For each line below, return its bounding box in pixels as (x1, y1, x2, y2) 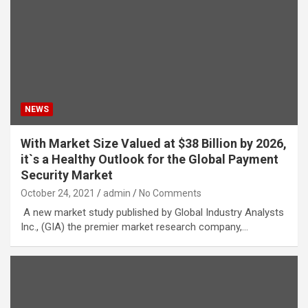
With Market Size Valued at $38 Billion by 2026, (21, 135, 287, 151)
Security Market (21, 167, 113, 182)
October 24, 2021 (21, 187, 95, 199)
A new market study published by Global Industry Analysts (21, 206, 284, 219)
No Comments (139, 187, 201, 199)
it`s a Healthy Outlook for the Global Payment (21, 151, 278, 166)
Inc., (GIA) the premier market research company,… (21, 220, 248, 233)
